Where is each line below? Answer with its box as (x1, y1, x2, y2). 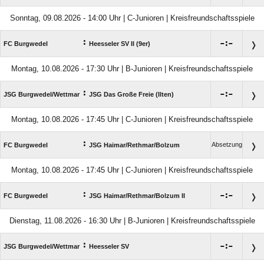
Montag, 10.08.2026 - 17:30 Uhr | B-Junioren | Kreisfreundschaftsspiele (11, 64, 253, 73)
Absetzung (211, 141, 242, 148)
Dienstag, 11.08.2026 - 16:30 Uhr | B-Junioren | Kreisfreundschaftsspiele (9, 216, 255, 225)
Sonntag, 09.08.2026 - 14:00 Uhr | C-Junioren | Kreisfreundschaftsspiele (9, 14, 255, 22)
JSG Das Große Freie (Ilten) (89, 91, 174, 98)
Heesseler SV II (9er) (89, 40, 150, 47)
